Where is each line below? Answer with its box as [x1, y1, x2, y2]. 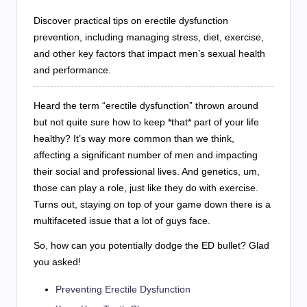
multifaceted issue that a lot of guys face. [34, 214, 210, 226]
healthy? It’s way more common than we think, [34, 132, 234, 144]
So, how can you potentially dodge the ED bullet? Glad [34, 239, 269, 251]
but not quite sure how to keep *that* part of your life [34, 116, 259, 127]
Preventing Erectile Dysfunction [56, 283, 191, 295]
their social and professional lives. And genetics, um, [34, 165, 260, 177]
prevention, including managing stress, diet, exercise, [34, 31, 264, 42]
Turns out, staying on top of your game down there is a [34, 198, 271, 210]
